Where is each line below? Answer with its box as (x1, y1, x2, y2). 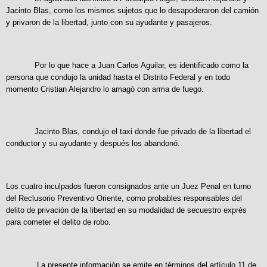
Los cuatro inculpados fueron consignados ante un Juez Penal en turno (6, 181, 251, 191)
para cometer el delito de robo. (6, 217, 111, 226)
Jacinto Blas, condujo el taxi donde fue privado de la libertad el (6, 127, 251, 136)
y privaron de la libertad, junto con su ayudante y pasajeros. (6, 17, 212, 27)
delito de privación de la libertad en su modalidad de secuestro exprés (6, 205, 247, 215)
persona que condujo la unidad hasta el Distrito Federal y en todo (6, 72, 230, 82)
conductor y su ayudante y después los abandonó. (6, 139, 180, 148)
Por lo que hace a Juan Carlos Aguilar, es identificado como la (6, 60, 249, 70)
